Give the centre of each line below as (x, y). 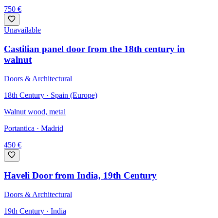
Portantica (19, 128)
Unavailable (22, 30)
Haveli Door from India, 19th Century (80, 176)
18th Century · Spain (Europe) (51, 95)
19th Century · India (35, 211)
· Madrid (49, 128)
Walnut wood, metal (35, 111)
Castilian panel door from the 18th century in (94, 49)
